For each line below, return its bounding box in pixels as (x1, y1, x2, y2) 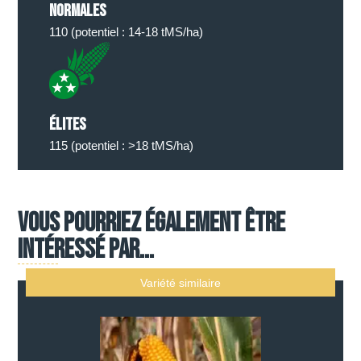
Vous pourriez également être (18, 206, 286, 239)
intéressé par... (18, 233, 155, 266)
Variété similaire (140, 276, 221, 289)
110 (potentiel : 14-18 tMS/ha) (48, 24, 203, 39)
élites (48, 114, 86, 135)
